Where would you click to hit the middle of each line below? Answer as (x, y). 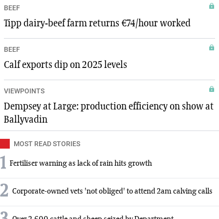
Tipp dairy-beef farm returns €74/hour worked (97, 23)
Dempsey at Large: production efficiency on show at (109, 106)
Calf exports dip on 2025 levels (66, 65)
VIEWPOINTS (24, 91)
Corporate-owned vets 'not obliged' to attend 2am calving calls (112, 192)
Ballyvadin (26, 120)
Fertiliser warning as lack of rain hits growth (81, 164)
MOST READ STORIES (47, 143)
